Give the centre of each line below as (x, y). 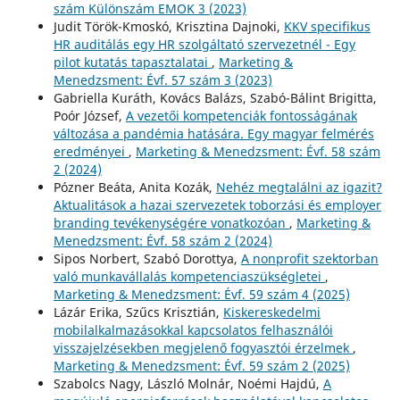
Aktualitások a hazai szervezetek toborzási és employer (217, 204)
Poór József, (89, 115)
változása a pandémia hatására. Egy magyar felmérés (213, 133)
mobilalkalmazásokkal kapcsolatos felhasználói (193, 329)
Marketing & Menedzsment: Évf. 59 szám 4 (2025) (201, 294)
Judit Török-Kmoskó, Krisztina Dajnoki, (168, 26)
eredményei (91, 151)
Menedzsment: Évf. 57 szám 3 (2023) (162, 79)
